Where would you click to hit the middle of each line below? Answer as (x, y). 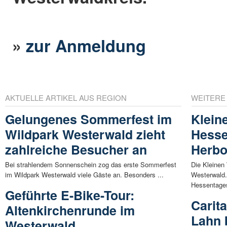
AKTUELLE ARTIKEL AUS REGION (66, 97)
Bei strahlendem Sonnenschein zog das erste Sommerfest (91, 164)
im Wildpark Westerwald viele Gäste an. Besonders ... (84, 174)
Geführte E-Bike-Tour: (70, 195)
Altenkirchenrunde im (70, 210)
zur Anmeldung (86, 45)
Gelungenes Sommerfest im (88, 119)
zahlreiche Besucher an (76, 149)
